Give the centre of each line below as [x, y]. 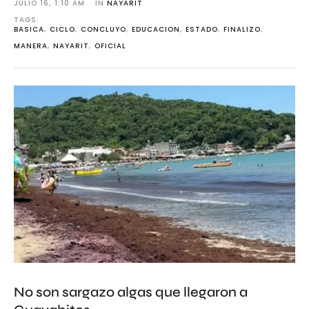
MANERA [31, 46]
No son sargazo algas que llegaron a [131, 292]
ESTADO [202, 30]
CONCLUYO [103, 30]
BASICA [29, 30]
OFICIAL [110, 46]
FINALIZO [242, 30]
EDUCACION [156, 30]
